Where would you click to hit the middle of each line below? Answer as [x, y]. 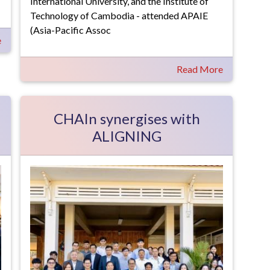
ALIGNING [127, 136]
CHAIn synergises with [127, 118]
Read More [200, 69]
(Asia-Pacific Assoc [71, 30]
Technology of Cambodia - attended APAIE [119, 15]
